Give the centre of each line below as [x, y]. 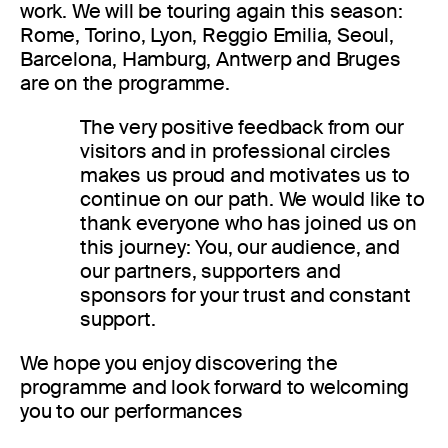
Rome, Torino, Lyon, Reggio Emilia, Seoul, [207, 34]
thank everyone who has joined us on [248, 222]
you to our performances [131, 410]
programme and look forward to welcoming [215, 386]
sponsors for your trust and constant [245, 294]
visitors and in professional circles [235, 150]
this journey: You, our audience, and [240, 246]
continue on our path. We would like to [252, 198]
